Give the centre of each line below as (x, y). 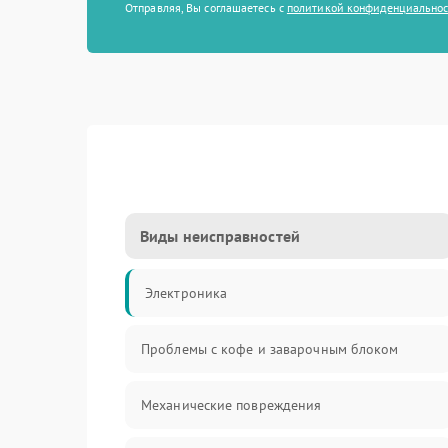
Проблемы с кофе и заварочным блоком (270, 349)
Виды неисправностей (220, 236)
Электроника (186, 293)
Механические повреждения (231, 405)
